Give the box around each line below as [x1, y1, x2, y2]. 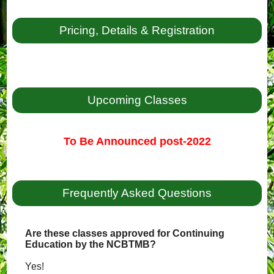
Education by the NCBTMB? [25, 239, 157, 250]
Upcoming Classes [87, 94, 187, 106]
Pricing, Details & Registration [59, 24, 215, 37]
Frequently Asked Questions [62, 187, 212, 199]
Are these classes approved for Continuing [25, 228, 225, 239]
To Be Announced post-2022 [63, 135, 211, 147]
